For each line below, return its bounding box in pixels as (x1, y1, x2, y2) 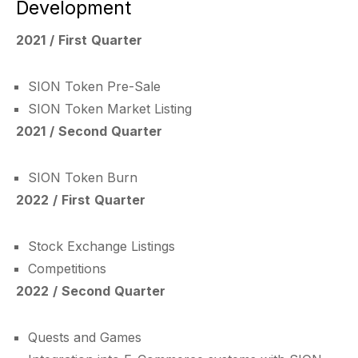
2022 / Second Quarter (16, 283, 165, 299)
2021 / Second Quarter (16, 123, 162, 139)
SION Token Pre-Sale (28, 78, 161, 94)
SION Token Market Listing (28, 101, 192, 117)
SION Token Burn (28, 169, 137, 185)
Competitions (28, 261, 106, 276)
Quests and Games (28, 329, 141, 345)
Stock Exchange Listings (28, 238, 175, 254)
